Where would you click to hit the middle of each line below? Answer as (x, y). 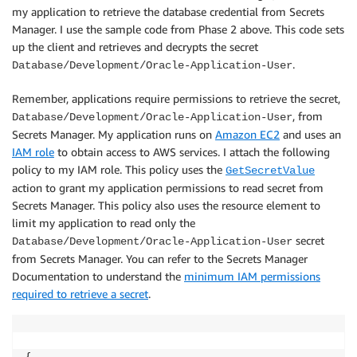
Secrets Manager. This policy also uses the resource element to (166, 205)
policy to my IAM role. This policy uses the (119, 169)
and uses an (310, 134)
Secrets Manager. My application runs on (114, 134)
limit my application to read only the (104, 222)
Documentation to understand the (98, 276)
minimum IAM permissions (252, 276)
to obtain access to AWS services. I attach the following (192, 151)
